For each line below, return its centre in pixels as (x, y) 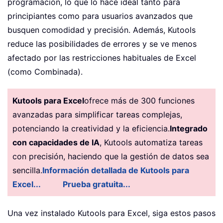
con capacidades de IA (56, 142)
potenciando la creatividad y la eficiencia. (91, 128)
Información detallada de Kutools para (116, 170)
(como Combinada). (45, 71)
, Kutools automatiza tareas (151, 142)
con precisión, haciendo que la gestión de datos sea (111, 156)
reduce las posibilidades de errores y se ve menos (102, 44)
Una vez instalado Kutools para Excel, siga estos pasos (111, 213)
